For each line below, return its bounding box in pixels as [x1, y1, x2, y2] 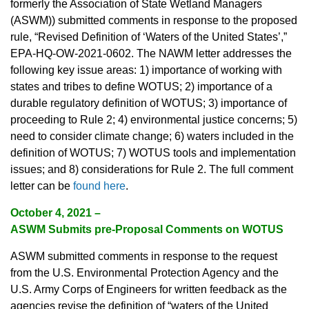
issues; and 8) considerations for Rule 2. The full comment [10, 163, 293, 176]
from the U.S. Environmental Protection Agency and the [10, 267, 279, 279]
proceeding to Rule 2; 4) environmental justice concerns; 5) [10, 114, 297, 126]
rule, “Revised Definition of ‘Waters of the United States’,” [10, 31, 287, 43]
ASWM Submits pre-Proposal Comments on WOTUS [10, 223, 283, 236]
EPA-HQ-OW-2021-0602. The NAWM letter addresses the [10, 48, 292, 60]
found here [73, 180, 126, 192]
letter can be [10, 180, 73, 192]
